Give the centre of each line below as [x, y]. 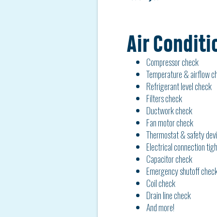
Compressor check [172, 62]
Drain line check [169, 195]
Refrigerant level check [179, 86]
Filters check [164, 98]
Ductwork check [169, 110]
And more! [160, 207]
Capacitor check [169, 159]
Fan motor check [170, 123]
